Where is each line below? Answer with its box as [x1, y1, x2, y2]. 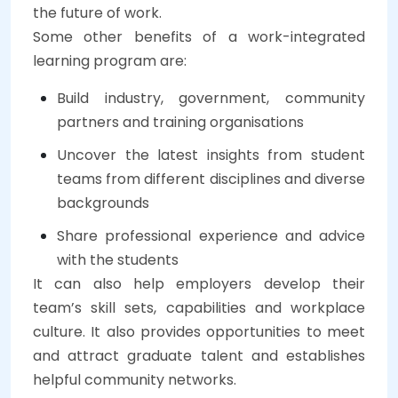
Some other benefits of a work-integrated [33, 27, 365, 48]
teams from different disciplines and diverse [57, 169, 365, 190]
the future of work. [33, 3, 162, 24]
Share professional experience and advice [57, 226, 365, 247]
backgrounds [57, 193, 149, 214]
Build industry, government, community [57, 88, 365, 109]
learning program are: [33, 51, 187, 72]
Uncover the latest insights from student [57, 145, 365, 166]
